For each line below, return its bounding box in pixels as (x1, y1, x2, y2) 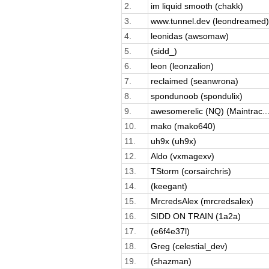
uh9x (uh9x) (150, 136, 196, 146)
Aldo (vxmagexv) (150, 151, 214, 161)
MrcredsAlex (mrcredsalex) (150, 196, 253, 206)
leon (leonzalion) (150, 61, 214, 71)
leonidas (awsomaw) (150, 31, 229, 41)
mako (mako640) (150, 121, 216, 131)
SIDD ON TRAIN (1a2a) (150, 211, 241, 221)
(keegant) (150, 181, 187, 191)
